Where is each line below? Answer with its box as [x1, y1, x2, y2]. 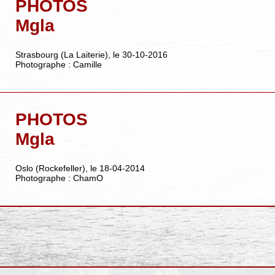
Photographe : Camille [15, 60, 102, 70]
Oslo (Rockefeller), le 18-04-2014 [15, 163, 145, 174]
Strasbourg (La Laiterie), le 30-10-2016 [15, 50, 168, 60]
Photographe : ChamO [15, 173, 103, 184]
